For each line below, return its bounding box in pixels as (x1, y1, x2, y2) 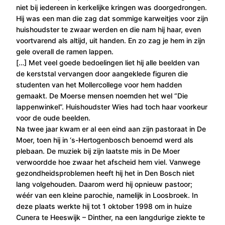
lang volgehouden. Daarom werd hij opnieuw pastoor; (16, 179, 192, 188)
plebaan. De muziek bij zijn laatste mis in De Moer (16, 146, 180, 155)
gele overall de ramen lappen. (16, 47, 114, 56)
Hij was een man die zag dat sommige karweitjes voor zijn (16, 14, 208, 23)
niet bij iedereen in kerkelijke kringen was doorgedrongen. (16, 3, 207, 12)
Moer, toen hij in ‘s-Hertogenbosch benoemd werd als (16, 135, 193, 144)
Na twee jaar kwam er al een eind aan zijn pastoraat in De (16, 124, 206, 133)
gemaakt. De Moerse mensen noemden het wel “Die (16, 91, 188, 100)
